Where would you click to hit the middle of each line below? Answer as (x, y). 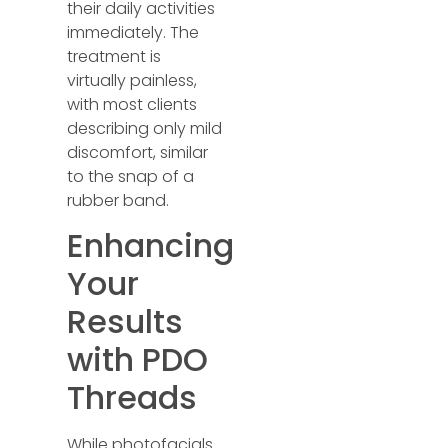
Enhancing (151, 246)
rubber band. (118, 200)
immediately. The (133, 32)
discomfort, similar (138, 152)
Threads (132, 398)
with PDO (138, 360)
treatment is (114, 56)
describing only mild (145, 128)
